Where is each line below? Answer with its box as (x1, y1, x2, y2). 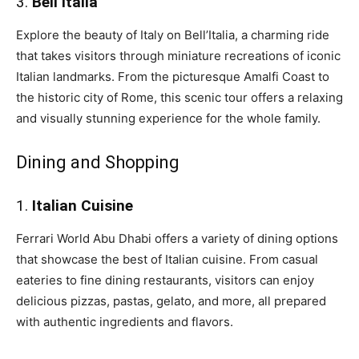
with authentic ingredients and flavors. (16, 313, 233, 329)
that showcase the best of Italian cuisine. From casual (16, 251, 318, 267)
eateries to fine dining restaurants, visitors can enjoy (16, 272, 314, 288)
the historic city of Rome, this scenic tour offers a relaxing (16, 89, 343, 105)
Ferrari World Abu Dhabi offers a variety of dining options (16, 230, 338, 246)
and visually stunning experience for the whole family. (16, 110, 321, 126)
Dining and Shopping (16, 151, 179, 172)
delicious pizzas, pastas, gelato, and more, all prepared (16, 292, 326, 309)
